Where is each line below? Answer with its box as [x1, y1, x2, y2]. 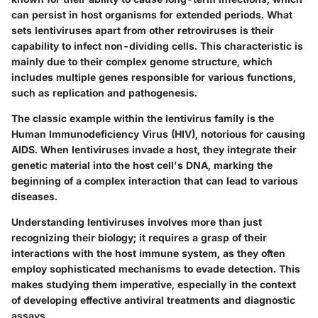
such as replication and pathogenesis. [11, 86, 197, 99]
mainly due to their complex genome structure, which [11, 55, 273, 67]
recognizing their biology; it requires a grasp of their [11, 231, 267, 243]
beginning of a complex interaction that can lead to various [11, 174, 298, 187]
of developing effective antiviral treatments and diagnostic [11, 293, 295, 306]
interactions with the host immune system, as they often [11, 246, 285, 259]
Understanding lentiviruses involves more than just [11, 215, 262, 228]
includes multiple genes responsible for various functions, [11, 70, 296, 83]
